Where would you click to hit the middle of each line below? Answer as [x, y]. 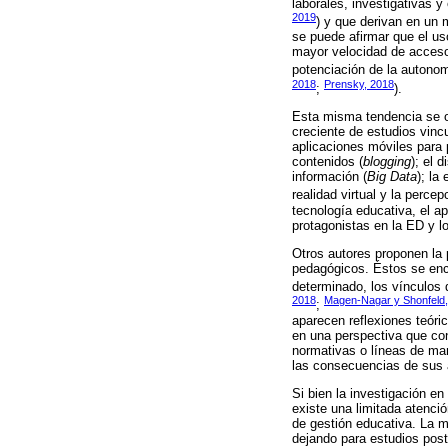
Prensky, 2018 [359, 83]
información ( [329, 177]
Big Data [392, 177]
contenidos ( [327, 162]
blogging [387, 162]
